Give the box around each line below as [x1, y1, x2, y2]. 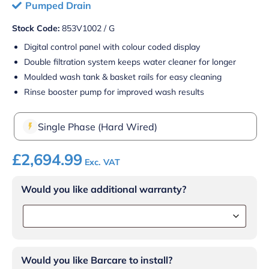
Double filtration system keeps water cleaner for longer [24, 56, 236, 68]
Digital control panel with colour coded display [24, 41, 200, 53]
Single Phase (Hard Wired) [38, 120, 157, 133]
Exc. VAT [85, 157, 120, 168]
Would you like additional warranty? [21, 183, 186, 196]
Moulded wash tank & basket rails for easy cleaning [24, 71, 222, 83]
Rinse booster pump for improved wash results [24, 86, 204, 98]
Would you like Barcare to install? [21, 254, 172, 267]
